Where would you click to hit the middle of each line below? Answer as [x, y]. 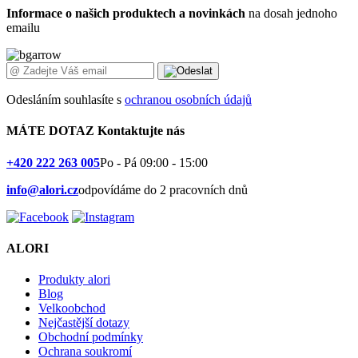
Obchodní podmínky [91, 337]
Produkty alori [74, 280]
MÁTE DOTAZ [52, 131]
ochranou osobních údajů [188, 99]
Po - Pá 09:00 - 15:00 [154, 162]
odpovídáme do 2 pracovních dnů [163, 189]
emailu [23, 28]
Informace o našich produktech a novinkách [126, 13]
